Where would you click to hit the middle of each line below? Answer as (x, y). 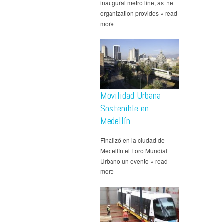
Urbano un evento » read (134, 161)
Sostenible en (124, 108)
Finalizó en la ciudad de (132, 140)
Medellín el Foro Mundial (134, 151)
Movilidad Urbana (130, 95)
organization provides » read (139, 13)
